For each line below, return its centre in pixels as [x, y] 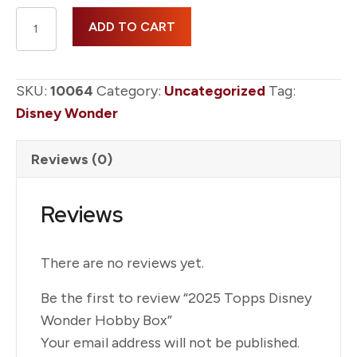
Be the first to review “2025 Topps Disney [176, 298]
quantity [42, 147]
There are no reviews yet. [122, 263]
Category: [130, 90]
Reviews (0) [72, 159]
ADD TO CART [131, 26]
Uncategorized [215, 90]
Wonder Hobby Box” [106, 320]
